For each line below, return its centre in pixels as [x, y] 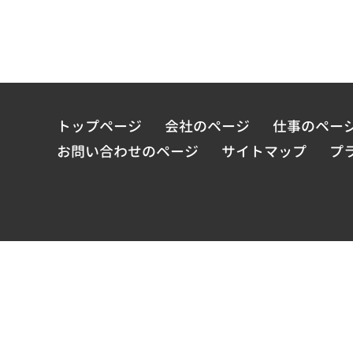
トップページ [99, 126]
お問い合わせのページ [128, 152]
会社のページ [207, 126]
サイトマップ [264, 152]
